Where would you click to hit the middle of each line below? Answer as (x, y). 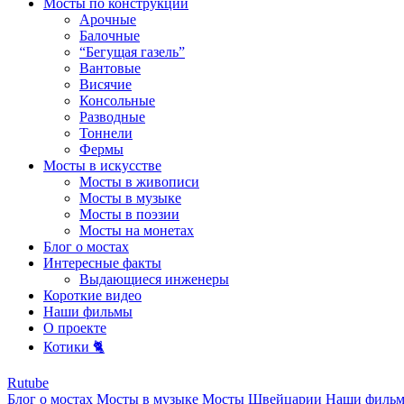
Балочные (110, 36)
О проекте (75, 328)
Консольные (117, 101)
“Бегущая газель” (132, 52)
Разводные (112, 117)
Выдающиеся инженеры (154, 280)
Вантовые (110, 69)
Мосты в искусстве (102, 166)
